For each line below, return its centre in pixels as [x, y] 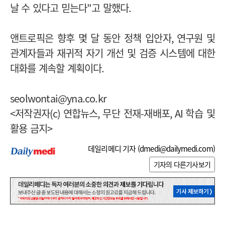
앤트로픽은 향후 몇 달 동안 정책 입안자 [91, 38]
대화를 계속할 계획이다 [56, 68]
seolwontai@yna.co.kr [58, 98]
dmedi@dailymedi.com [176, 148]
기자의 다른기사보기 [182, 164]
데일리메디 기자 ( [114, 148]
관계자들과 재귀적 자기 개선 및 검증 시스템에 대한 [113, 53]
